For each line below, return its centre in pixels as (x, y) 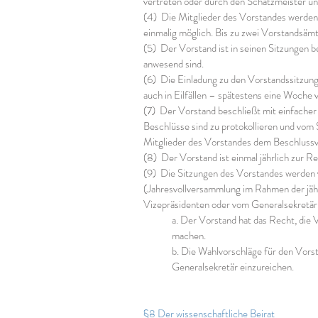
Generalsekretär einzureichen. (233, 267)
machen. (189, 236)
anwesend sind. (174, 64)
